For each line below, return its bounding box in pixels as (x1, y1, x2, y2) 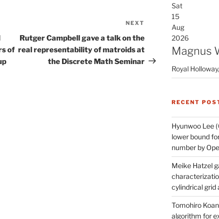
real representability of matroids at (18, 45, 145, 54)
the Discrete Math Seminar (48, 57, 145, 66)
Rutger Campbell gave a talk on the (20, 33, 145, 43)
